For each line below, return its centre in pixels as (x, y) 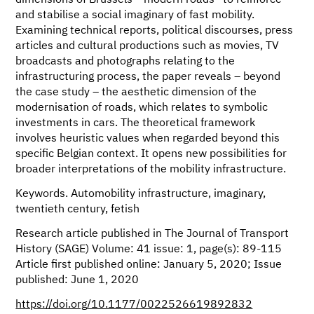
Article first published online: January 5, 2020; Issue (149, 265)
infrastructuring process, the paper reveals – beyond (148, 77)
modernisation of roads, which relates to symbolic (142, 108)
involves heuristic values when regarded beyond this (148, 139)
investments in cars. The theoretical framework (136, 124)
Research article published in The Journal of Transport (152, 234)
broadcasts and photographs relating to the (125, 62)
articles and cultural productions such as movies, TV (148, 47)
